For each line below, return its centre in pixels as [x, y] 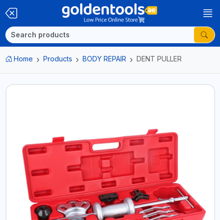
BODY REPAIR [104, 59]
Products [58, 59]
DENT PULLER [159, 59]
